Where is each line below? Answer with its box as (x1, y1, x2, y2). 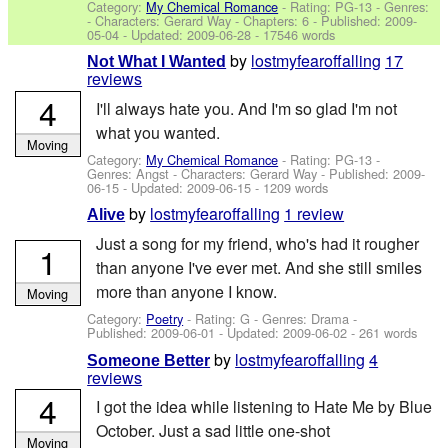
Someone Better (87, 351, 211, 369)
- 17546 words (251, 24, 336, 44)
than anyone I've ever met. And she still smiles (95, 255, 422, 279)
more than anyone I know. (95, 279, 277, 303)
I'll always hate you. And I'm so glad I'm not (95, 96, 397, 120)
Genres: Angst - (87, 164, 182, 184)
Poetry (146, 309, 184, 329)
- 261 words (347, 323, 418, 343)
